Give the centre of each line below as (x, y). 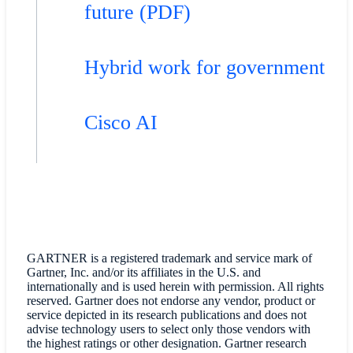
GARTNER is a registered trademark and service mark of (169, 258)
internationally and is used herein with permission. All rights (175, 287)
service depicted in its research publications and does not (166, 315)
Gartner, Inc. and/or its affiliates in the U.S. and (143, 273)
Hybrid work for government (204, 68)
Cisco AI (121, 123)
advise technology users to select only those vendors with (168, 329)
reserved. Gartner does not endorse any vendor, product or (171, 301)
